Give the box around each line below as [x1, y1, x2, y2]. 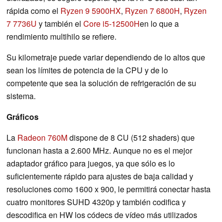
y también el [37, 17, 83, 29]
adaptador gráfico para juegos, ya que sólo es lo [6, 157, 175, 169]
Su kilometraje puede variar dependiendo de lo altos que [6, 51, 205, 63]
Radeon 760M [17, 131, 67, 143]
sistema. [6, 90, 36, 102]
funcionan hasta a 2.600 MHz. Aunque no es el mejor [6, 144, 192, 156]
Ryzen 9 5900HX [60, 4, 121, 16]
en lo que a [140, 17, 179, 29]
